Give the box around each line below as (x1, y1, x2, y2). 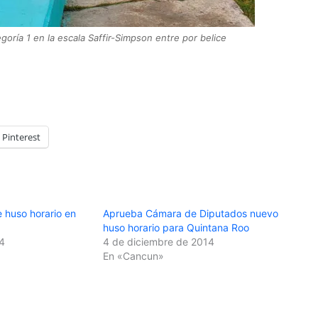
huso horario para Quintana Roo (103, 221, 250, 234)
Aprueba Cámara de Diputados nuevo (103, 207, 279, 219)
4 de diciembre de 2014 (103, 235, 215, 248)
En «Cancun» (103, 249, 165, 262)
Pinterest (2, 130, 40, 143)
